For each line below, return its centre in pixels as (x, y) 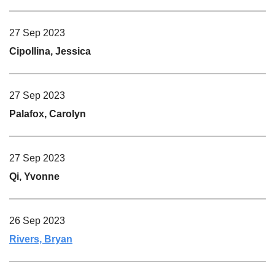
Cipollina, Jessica (50, 51)
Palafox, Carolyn (48, 114)
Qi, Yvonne (34, 176)
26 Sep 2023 (37, 220)
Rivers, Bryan (41, 239)
